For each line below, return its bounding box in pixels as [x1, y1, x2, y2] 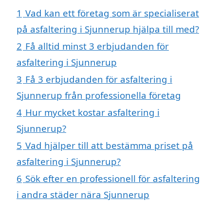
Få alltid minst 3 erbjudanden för [25, 40, 169, 53]
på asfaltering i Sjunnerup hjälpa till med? [17, 23, 199, 36]
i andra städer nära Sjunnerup [17, 188, 149, 201]
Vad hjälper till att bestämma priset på [25, 139, 193, 152]
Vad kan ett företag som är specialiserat [25, 7, 199, 19]
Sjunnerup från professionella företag [17, 89, 181, 102]
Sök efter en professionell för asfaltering [25, 172, 200, 185]
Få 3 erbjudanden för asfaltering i [25, 73, 172, 86]
